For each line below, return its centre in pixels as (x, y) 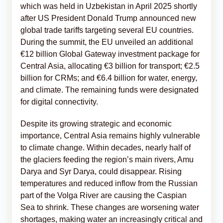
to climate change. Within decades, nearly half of (106, 147)
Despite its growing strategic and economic (96, 123)
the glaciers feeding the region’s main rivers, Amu (107, 159)
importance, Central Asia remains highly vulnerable (110, 135)
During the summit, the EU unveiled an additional (107, 42)
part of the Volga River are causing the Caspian (104, 195)
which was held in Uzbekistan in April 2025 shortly (109, 6)
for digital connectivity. (59, 102)
